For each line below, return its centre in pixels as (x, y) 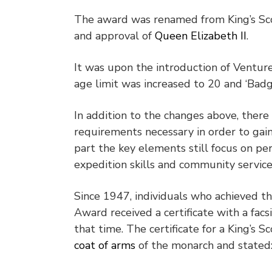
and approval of (114, 36)
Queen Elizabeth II (201, 36)
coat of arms (105, 246)
